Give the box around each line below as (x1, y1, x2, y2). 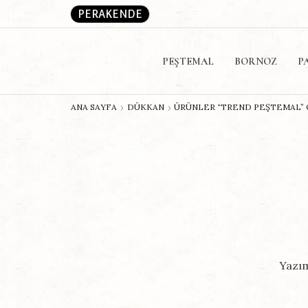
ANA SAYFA (71, 101, 117, 112)
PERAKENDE (78, 7, 142, 21)
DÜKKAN (127, 101, 164, 112)
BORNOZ (234, 55, 277, 67)
